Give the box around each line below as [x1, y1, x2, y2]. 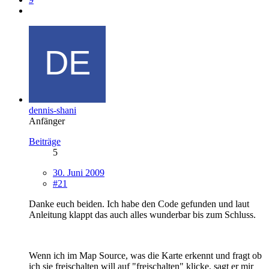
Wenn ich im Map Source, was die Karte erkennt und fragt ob [29, 250, 262, 261]
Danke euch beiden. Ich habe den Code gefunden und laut [29, 198, 249, 209]
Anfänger [29, 115, 65, 126]
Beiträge [29, 136, 61, 147]
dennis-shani [29, 104, 76, 115]
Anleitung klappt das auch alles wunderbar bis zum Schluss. [29, 209, 256, 220]
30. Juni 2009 [53, 167, 104, 178]
